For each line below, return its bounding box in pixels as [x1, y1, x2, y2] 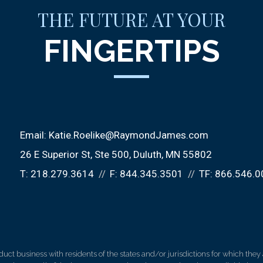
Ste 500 [95, 149, 129, 160]
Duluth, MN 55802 [133, 149, 212, 160]
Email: [20, 129, 49, 141]
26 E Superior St [20, 149, 90, 160]
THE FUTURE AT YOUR [38, 7, 225, 32]
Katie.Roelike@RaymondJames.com [49, 129, 208, 141]
